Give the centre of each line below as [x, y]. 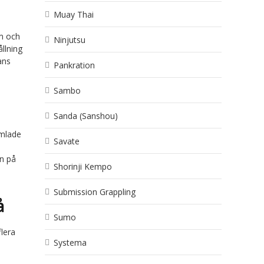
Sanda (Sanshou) [86, 116]
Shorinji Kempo [83, 166]
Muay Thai [74, 14]
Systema [70, 242]
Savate [67, 141]
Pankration [74, 65]
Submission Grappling [95, 192]
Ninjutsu [70, 40]
